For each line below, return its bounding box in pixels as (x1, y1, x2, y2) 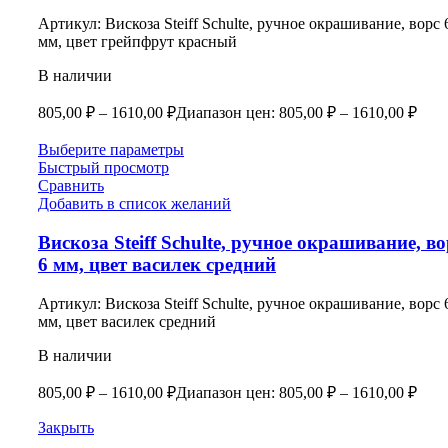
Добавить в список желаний (38, 195, 231, 213)
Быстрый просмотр (38, 159, 169, 177)
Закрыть (38, 418, 94, 436)
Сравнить (38, 177, 104, 195)
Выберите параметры (38, 141, 184, 159)
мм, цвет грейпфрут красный (38, 33, 237, 51)
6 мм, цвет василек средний (38, 254, 276, 276)
